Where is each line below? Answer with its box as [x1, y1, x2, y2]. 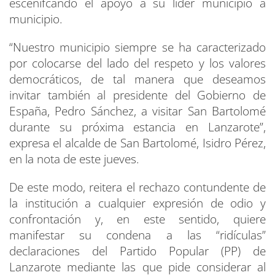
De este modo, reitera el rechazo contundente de [9, 179, 266, 196]
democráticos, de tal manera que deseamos [9, 71, 266, 88]
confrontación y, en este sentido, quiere [9, 211, 266, 228]
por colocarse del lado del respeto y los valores [9, 55, 266, 72]
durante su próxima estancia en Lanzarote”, [9, 119, 266, 136]
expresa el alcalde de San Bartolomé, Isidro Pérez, [9, 135, 266, 152]
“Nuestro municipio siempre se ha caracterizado [9, 39, 266, 56]
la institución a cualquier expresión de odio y [9, 195, 266, 212]
